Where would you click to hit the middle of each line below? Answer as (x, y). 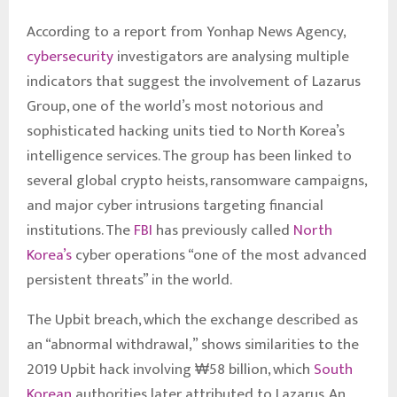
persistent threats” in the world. (129, 280)
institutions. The (80, 230)
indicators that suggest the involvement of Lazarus (194, 81)
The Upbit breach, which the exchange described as (192, 319)
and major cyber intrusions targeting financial (175, 205)
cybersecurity (72, 56)
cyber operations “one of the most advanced (219, 255)
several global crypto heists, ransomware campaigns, (196, 180)
